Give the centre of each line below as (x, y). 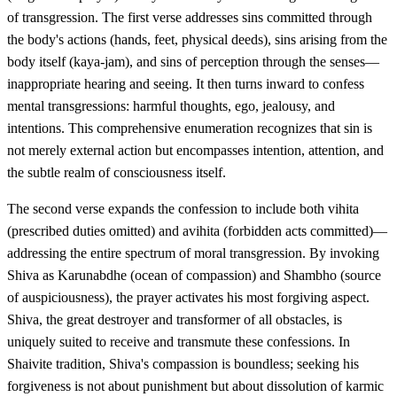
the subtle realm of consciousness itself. (117, 173)
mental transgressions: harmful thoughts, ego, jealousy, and (171, 106)
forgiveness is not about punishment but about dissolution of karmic (195, 386)
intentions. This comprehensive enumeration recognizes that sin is (190, 128)
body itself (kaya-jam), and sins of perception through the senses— (193, 62)
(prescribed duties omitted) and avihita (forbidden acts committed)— (197, 231)
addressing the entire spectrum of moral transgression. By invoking (193, 253)
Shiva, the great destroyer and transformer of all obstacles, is (175, 320)
